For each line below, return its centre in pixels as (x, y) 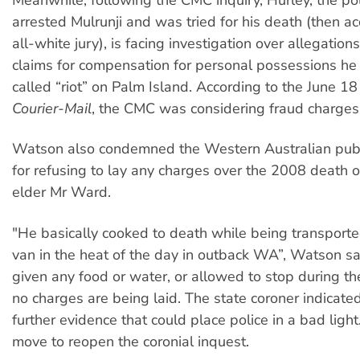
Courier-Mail (52, 108)
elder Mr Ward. (61, 192)
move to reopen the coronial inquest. (131, 341)
